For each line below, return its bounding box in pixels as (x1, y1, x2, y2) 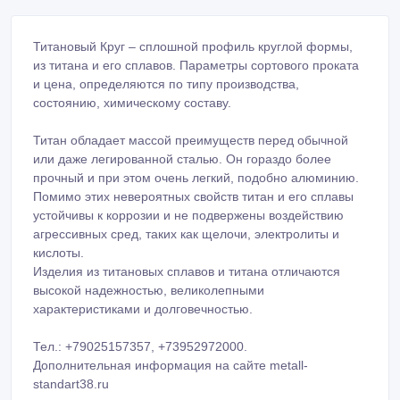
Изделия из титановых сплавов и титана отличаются (33, 263, 340, 279)
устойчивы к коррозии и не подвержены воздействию (33, 207, 344, 222)
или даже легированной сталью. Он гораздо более (33, 151, 331, 166)
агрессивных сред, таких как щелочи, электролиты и (33, 226, 339, 241)
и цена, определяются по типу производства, (33, 76, 299, 91)
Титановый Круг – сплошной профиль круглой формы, (33, 38, 353, 54)
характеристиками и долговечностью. (33, 301, 253, 316)
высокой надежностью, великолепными (33, 282, 264, 297)
